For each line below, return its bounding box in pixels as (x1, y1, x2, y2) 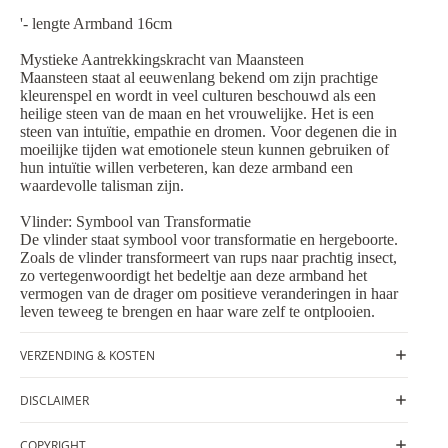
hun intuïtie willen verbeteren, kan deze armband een (20, 159, 353, 177)
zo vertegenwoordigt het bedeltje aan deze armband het (20, 267, 367, 285)
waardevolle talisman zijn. (20, 177, 184, 195)
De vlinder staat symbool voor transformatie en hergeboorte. (20, 231, 398, 249)
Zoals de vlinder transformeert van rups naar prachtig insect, (20, 249, 397, 267)
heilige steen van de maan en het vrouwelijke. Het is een (20, 105, 374, 123)
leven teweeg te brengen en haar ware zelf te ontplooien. (20, 303, 375, 321)
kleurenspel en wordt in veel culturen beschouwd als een (20, 87, 376, 105)
